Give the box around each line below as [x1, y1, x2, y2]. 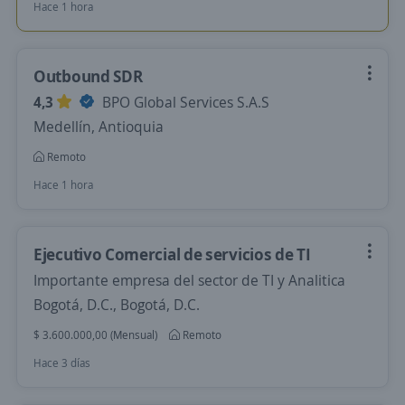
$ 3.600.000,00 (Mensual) [33, 327, 157, 343]
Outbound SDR [33, 65, 143, 87]
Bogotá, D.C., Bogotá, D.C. [33, 295, 200, 315]
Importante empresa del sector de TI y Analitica [33, 270, 345, 290]
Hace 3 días [33, 355, 90, 371]
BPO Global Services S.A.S [99, 92, 269, 112]
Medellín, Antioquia [33, 117, 164, 137]
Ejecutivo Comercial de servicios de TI [33, 243, 311, 265]
